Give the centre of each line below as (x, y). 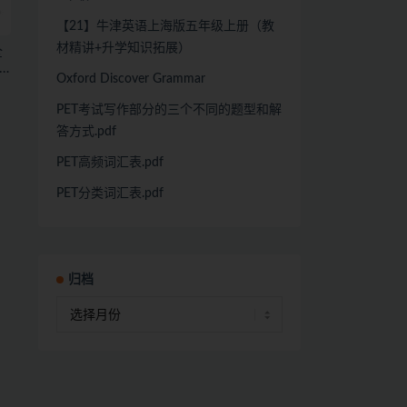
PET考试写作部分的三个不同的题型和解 (169, 110)
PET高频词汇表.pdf (109, 163)
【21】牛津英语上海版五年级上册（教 (165, 26)
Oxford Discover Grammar (130, 79)
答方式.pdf (86, 132)
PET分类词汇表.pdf (109, 194)
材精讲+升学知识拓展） (123, 48)
